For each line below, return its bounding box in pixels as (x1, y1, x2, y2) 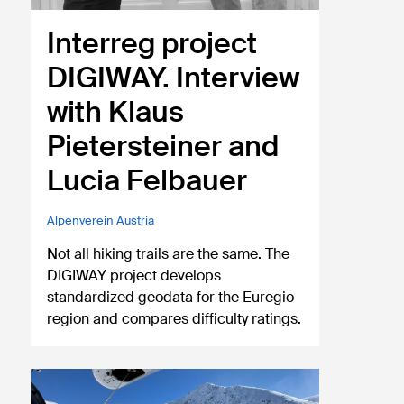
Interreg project (47, 23, 258, 62)
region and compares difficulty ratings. (47, 308, 302, 328)
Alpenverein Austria (47, 212, 155, 228)
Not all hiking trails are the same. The (47, 243, 290, 263)
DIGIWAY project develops (47, 265, 222, 285)
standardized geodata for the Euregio (47, 287, 295, 307)
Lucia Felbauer (47, 161, 248, 199)
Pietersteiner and (47, 126, 280, 165)
